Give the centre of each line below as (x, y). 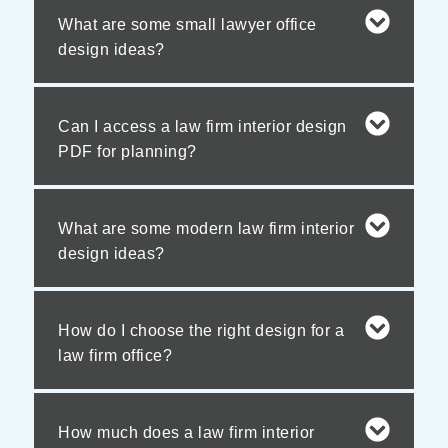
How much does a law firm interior (186, 432)
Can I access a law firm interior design (202, 126)
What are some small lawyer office (187, 24)
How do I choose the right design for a (201, 330)
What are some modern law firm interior (206, 228)
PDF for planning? (127, 151)
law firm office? (115, 355)
